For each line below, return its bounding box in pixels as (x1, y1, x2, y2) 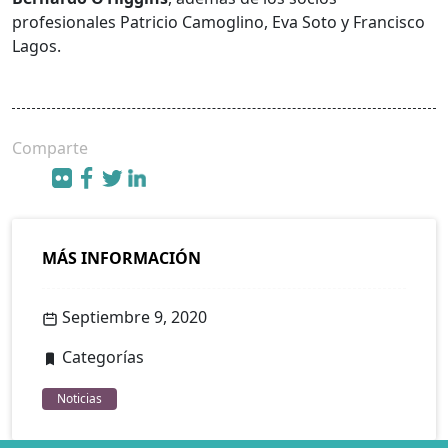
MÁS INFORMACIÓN (42, 247, 201, 270)
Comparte (12, 137, 88, 160)
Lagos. (12, 35, 61, 58)
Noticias (57, 390, 102, 408)
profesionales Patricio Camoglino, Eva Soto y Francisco (12, 11, 425, 34)
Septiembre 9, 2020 (58, 306, 207, 329)
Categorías (58, 346, 144, 369)
